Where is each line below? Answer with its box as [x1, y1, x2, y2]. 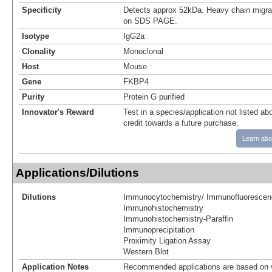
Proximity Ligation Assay [123, 236, 211, 245]
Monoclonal [123, 46, 163, 56]
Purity [22, 92, 44, 101]
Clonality [22, 46, 55, 56]
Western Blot [123, 246, 169, 256]
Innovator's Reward [22, 107, 94, 117]
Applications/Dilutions [16, 166, 139, 179]
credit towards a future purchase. [123, 118, 239, 127]
